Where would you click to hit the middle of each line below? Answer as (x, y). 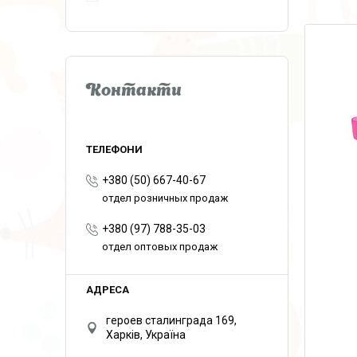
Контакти (134, 92)
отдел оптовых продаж (160, 247)
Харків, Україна (146, 335)
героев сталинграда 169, (171, 320)
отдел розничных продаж (165, 198)
